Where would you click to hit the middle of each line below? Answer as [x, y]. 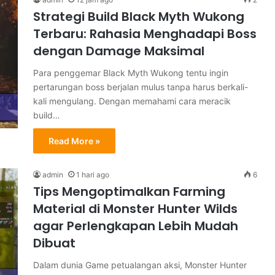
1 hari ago [93, 175]
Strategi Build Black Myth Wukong [139, 17]
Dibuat [54, 243]
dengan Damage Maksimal [119, 51]
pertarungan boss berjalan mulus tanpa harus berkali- [141, 87]
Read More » [74, 141]
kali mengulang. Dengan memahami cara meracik [132, 101]
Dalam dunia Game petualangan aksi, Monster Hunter [140, 265]
